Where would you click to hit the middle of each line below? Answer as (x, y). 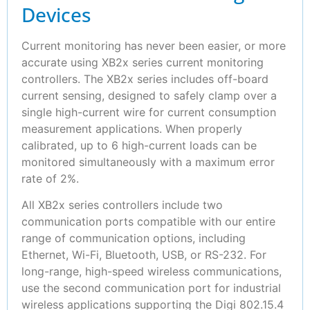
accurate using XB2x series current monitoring (143, 62)
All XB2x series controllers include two (122, 205)
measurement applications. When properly (132, 128)
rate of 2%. (50, 178)
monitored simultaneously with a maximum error (148, 162)
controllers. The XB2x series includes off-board (145, 79)
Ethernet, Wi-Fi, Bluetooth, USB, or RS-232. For (144, 255)
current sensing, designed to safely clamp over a (149, 95)
